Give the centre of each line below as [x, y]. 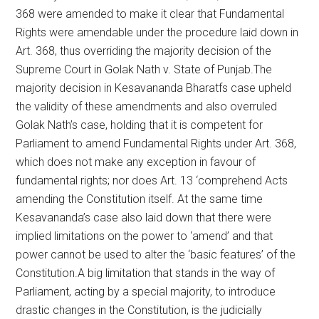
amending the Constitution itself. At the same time [140, 199]
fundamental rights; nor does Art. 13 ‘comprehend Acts [152, 180]
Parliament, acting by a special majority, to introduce [146, 291]
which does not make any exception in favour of [136, 162]
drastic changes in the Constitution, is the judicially [139, 310]
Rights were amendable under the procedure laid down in [157, 32]
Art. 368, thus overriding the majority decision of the [144, 51]
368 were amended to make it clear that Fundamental [150, 14]
